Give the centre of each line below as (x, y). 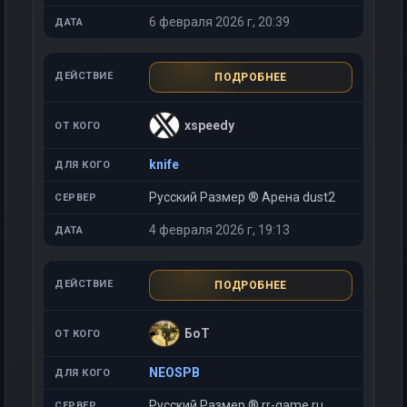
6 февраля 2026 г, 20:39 (219, 22)
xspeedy (209, 125)
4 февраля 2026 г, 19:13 (219, 230)
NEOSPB (174, 372)
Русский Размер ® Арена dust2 (242, 197)
